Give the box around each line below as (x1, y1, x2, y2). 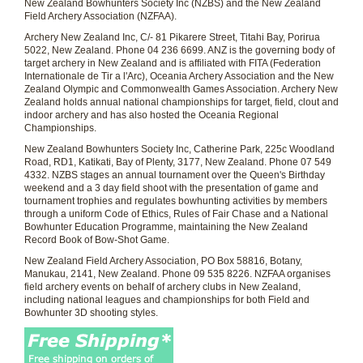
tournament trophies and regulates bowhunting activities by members (24, 195, 327, 207)
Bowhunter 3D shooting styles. (24, 307, 158, 318)
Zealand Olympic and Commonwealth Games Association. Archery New (24, 83, 338, 95)
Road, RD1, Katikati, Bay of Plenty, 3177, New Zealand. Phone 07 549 (24, 156, 331, 168)
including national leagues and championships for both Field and (24, 294, 310, 305)
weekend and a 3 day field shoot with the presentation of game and (24, 182, 318, 194)
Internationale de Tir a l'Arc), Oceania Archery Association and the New (24, 70, 334, 82)
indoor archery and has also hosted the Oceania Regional (24, 109, 279, 121)
